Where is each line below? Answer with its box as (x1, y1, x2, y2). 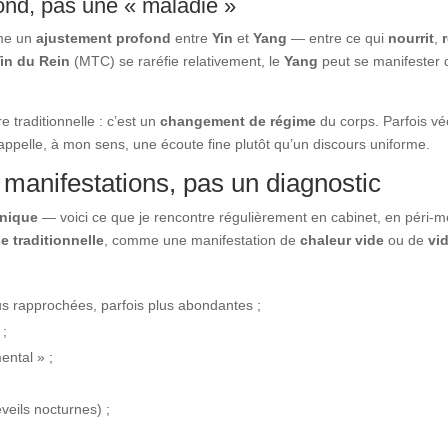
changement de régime (160, 112, 317, 129)
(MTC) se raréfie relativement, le (70, 52, 285, 69)
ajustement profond (36, 29, 172, 46)
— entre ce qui (287, 29, 389, 46)
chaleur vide (300, 231, 385, 248)
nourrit (388, 29, 435, 46)
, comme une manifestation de (104, 231, 301, 248)
